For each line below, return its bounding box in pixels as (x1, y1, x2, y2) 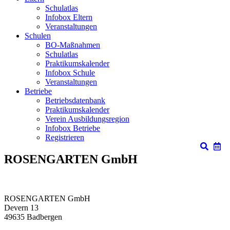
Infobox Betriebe (45, 124, 100, 132)
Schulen (25, 31, 51, 40)
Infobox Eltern (45, 13, 92, 22)
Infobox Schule (45, 68, 95, 77)
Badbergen (27, 212, 62, 221)
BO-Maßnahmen (45, 41, 100, 49)
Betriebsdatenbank (45, 96, 105, 105)
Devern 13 (4, 203, 39, 212)
